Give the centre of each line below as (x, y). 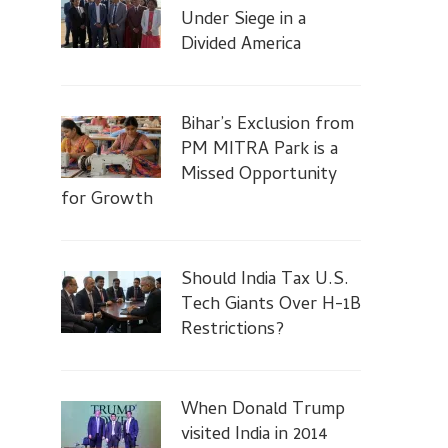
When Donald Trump (263, 410)
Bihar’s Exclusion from (267, 125)
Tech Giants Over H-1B (271, 305)
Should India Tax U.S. (265, 280)
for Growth (107, 200)
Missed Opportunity (259, 175)
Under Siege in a (243, 20)
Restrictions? (232, 330)
